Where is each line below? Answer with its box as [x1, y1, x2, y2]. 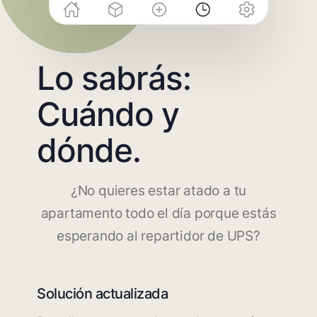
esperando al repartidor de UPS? [57, 227, 260, 244]
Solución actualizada [37, 284, 168, 302]
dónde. [37, 129, 142, 170]
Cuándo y [37, 93, 180, 134]
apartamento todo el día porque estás [40, 204, 277, 221]
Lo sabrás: [37, 57, 192, 98]
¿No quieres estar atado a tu [70, 182, 247, 199]
